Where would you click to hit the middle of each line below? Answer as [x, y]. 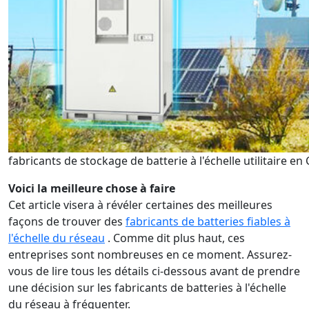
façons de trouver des [67, 221]
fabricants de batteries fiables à [208, 221]
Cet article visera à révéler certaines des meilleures [140, 205]
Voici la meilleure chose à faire [92, 188]
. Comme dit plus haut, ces [175, 238]
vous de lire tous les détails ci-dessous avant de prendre [154, 271]
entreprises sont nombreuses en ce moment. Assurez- [150, 255]
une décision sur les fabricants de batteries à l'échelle [147, 288]
